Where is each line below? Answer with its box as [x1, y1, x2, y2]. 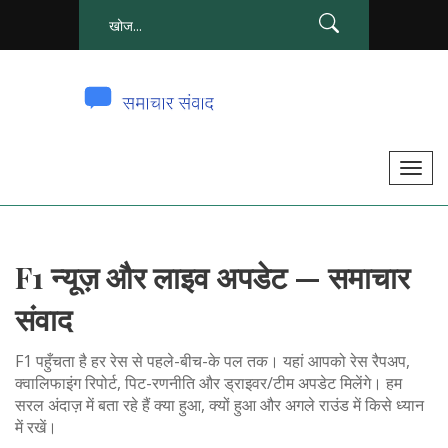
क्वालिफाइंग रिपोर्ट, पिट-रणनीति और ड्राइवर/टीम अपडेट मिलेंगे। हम [15, 372, 402, 394]
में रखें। [15, 416, 57, 438]
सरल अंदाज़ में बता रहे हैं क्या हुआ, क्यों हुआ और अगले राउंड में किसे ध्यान [15, 394, 424, 416]
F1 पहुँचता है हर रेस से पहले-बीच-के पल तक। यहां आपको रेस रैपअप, [15, 350, 410, 372]
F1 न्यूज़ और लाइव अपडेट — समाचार [15, 257, 410, 297]
